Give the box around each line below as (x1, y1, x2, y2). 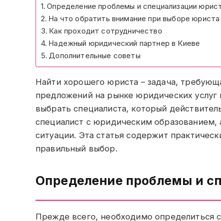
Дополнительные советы (49, 51, 141, 61)
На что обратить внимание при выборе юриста (48, 14, 220, 24)
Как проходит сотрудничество (49, 26, 162, 36)
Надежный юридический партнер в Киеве (48, 38, 200, 48)
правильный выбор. (36, 143, 117, 153)
